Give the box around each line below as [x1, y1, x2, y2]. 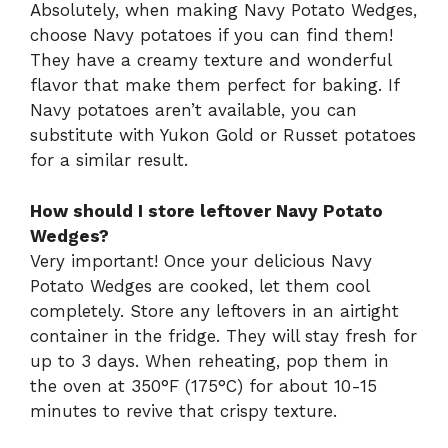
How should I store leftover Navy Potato [30, 200, 383, 221]
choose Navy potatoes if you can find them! [30, 25, 393, 46]
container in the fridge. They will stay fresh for [30, 325, 417, 346]
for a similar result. [30, 150, 188, 171]
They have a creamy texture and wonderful [30, 50, 391, 71]
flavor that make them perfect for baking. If [30, 75, 399, 96]
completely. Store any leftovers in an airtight [30, 300, 399, 321]
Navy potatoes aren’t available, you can [30, 100, 357, 121]
